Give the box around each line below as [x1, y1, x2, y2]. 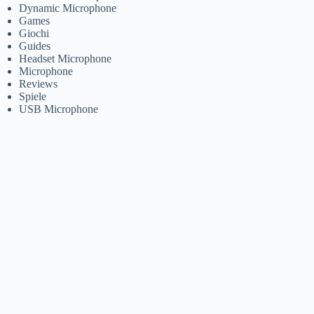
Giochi [19, 27, 50, 39]
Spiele [19, 90, 47, 102]
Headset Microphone [19, 52, 112, 64]
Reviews [19, 77, 58, 90]
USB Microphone [19, 102, 99, 115]
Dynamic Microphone [19, 1, 117, 14]
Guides [19, 39, 51, 52]
